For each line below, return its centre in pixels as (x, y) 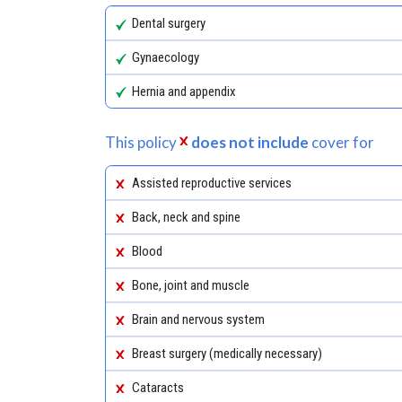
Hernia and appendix (184, 91)
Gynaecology (166, 57)
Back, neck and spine (187, 217)
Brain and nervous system (199, 319)
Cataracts (158, 387)
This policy (142, 142)
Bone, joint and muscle (191, 285)
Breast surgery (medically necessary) (227, 353)
